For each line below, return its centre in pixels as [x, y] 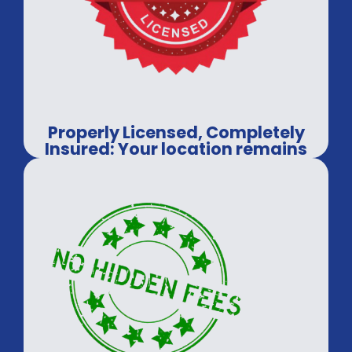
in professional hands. [176, 165]
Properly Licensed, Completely [176, 132]
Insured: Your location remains [176, 148]
